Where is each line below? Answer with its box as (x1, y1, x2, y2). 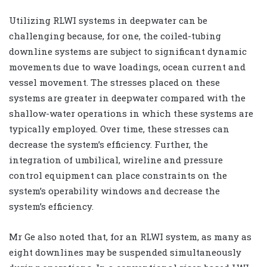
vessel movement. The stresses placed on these (9, 76, 220, 88)
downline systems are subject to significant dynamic (9, 45, 247, 57)
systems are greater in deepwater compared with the (9, 91, 246, 104)
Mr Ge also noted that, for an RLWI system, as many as (9, 230, 252, 243)
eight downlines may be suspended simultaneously (9, 246, 241, 258)
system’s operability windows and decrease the (9, 184, 220, 197)
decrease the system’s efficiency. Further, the (9, 138, 208, 150)
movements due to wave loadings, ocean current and (9, 60, 246, 73)
